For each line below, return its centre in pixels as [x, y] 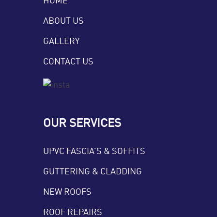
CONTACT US [68, 61]
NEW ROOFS [67, 191]
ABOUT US [63, 20]
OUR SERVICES [82, 122]
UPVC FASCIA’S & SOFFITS [94, 150]
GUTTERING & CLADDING [93, 171]
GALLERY [61, 40]
